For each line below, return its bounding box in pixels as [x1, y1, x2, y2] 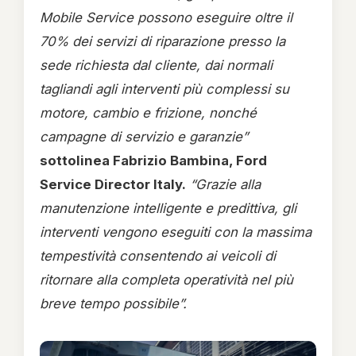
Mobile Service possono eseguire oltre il [40, 10, 292, 25]
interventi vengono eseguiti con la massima [40, 224, 311, 240]
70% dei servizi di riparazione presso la [40, 33, 285, 49]
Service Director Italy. [40, 176, 186, 192]
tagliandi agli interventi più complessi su [40, 81, 289, 97]
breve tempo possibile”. [40, 296, 187, 311]
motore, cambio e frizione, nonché [40, 105, 257, 121]
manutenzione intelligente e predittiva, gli [40, 200, 296, 216]
